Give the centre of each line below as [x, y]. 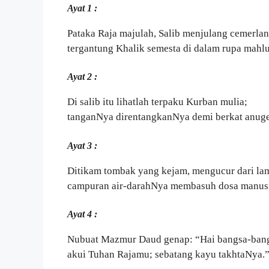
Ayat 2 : [82, 77]
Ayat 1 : [82, 8]
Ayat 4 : [82, 214]
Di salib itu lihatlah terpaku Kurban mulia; [157, 102]
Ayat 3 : [82, 145]
